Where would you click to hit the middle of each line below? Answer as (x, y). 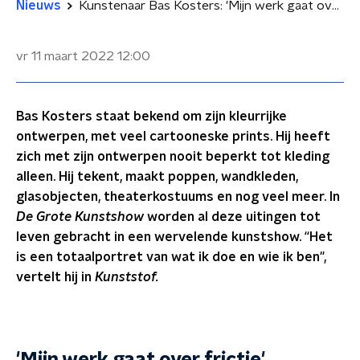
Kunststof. (127, 277)
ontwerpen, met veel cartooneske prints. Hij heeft (173, 137)
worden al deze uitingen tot (232, 217)
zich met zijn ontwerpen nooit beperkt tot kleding (173, 157)
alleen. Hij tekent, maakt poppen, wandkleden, (157, 177)
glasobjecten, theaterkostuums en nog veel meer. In (178, 197)
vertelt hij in (55, 277)
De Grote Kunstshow (80, 217)
